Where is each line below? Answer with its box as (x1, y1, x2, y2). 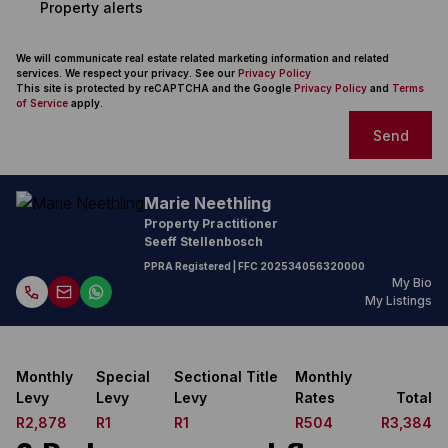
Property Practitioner (144, 216, 278, 231)
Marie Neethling (144, 193, 271, 213)
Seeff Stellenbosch (144, 234, 263, 249)
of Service (16, 97, 68, 109)
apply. (68, 97, 103, 109)
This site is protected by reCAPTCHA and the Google (16, 82, 294, 94)
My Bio (392, 275, 432, 290)
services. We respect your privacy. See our (16, 67, 238, 79)
